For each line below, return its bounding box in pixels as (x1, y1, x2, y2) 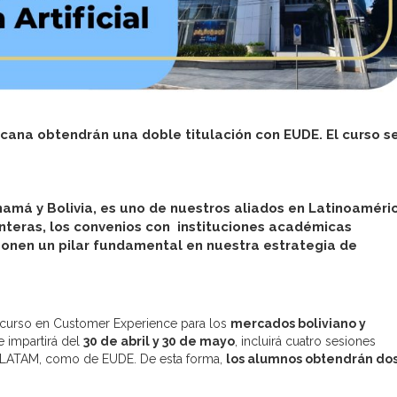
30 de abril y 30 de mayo (83, 334, 235, 349)
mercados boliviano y (230, 316, 366, 331)
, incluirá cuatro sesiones (235, 334, 376, 349)
